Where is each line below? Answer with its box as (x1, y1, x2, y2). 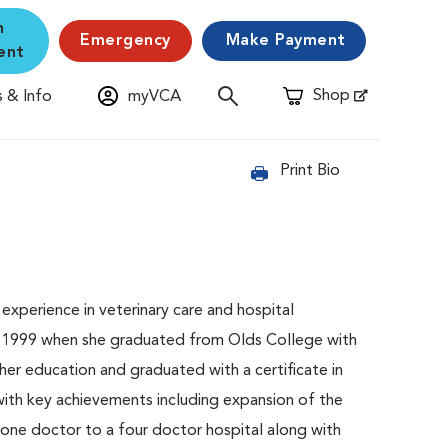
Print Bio (280, 163, 341, 179)
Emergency (80, 33, 171, 49)
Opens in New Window (281, 94, 443, 110)
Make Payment (225, 33, 346, 49)
